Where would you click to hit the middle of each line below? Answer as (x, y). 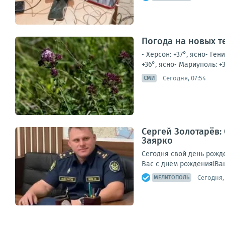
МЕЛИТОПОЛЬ (172, 178)
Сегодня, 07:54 (184, 78)
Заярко (157, 141)
